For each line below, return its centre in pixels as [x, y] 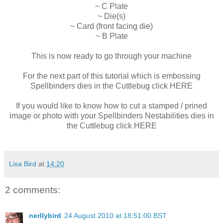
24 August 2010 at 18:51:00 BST [115, 215]
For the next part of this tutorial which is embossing [111, 76]
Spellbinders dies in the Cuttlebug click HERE [111, 86]
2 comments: [33, 190]
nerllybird [45, 215]
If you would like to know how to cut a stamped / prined [111, 106]
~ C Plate [111, 6]
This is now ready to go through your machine [111, 56]
